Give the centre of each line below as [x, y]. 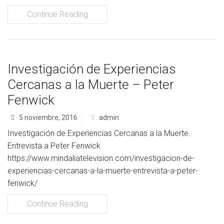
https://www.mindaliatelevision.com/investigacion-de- [101, 158]
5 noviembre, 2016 [47, 117]
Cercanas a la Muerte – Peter [91, 84]
